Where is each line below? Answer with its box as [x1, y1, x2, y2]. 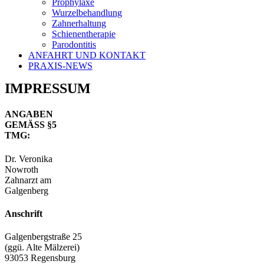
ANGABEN [5, 109, 53, 120]
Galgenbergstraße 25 [5, 232, 82, 242]
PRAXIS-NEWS [28, 61, 93, 71]
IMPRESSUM [5, 81, 91, 96]
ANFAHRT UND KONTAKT [28, 50, 146, 60]
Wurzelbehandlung [52, 8, 122, 18]
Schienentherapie [52, 29, 115, 39]
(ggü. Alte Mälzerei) [5, 242, 80, 253]
